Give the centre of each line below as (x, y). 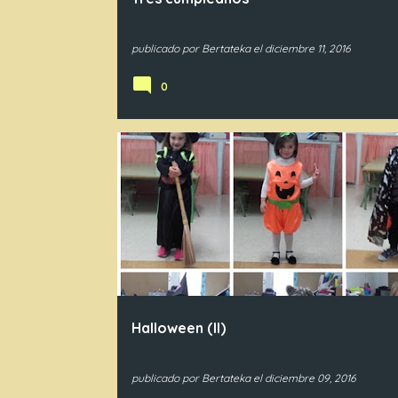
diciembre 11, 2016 (307, 48)
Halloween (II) (178, 328)
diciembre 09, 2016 (310, 378)
